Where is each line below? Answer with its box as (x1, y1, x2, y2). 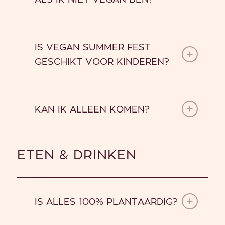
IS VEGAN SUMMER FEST (34, 43, 151, 52)
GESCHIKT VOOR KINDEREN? (34, 58, 169, 67)
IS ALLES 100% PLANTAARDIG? (34, 198, 178, 207)
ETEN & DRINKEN (17, 149, 137, 162)
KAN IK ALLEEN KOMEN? (34, 105, 150, 115)
